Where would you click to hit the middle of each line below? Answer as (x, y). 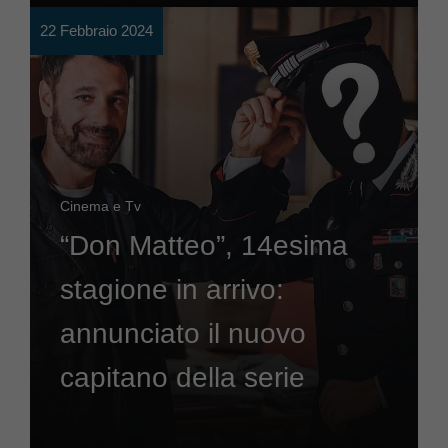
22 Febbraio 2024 (96, 30)
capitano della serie (182, 377)
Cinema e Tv (100, 206)
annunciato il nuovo (183, 333)
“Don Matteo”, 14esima (204, 245)
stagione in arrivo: (172, 289)
